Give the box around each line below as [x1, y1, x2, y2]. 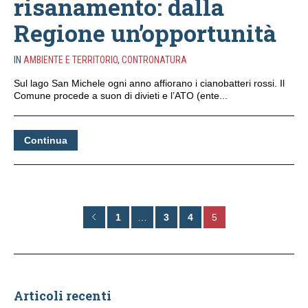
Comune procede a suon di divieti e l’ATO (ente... [14, 89, 228, 101]
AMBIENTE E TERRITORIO [23, 54, 118, 65]
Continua [24, 134, 67, 146]
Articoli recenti [14, 287, 111, 304]
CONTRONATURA [122, 54, 187, 65]
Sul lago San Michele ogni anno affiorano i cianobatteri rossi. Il [14, 77, 285, 89]
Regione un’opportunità [14, 16, 276, 48]
